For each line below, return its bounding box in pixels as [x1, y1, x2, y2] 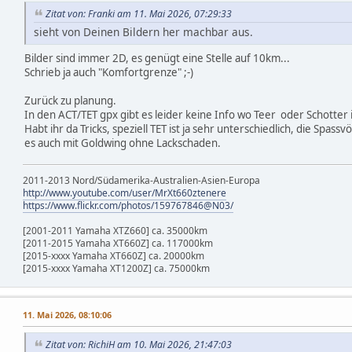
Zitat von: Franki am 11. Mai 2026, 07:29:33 [46, 7, 232, 21]
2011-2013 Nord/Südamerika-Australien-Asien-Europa [23, 173, 260, 187]
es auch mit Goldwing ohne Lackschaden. [24, 135, 221, 150]
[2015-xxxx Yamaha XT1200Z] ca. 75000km [23, 261, 210, 275]
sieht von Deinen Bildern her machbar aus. [34, 24, 253, 39]
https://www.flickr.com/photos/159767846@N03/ [23, 198, 233, 212]
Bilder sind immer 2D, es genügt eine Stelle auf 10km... [24, 50, 290, 65]
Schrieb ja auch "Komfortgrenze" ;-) [24, 64, 193, 79]
